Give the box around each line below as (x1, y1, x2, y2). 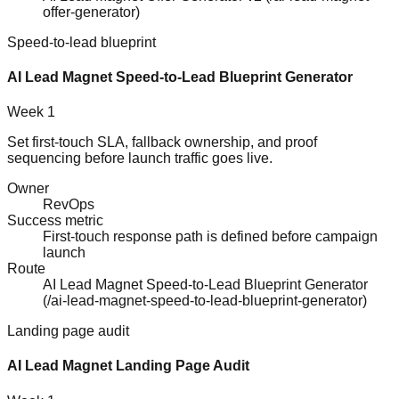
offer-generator (43, 4, 135, 20)
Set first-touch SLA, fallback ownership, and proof (7, 134, 317, 151)
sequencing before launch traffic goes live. (7, 151, 273, 167)
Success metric (7, 213, 103, 229)
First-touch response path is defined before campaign (43, 229, 378, 245)
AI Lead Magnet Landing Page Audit (7, 358, 249, 374)
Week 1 (7, 104, 55, 120)
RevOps (43, 197, 94, 213)
